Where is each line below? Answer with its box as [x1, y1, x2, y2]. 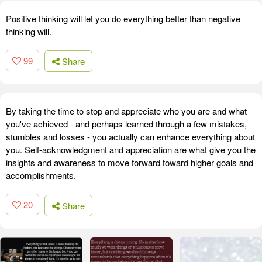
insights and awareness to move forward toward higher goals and [6, 156, 253, 169]
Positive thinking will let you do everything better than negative [6, 12, 240, 25]
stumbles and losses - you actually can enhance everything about [6, 130, 255, 143]
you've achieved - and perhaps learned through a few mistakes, [6, 118, 247, 130]
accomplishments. [6, 169, 76, 182]
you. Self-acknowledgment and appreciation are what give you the [6, 143, 256, 156]
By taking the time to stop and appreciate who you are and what [6, 105, 247, 118]
